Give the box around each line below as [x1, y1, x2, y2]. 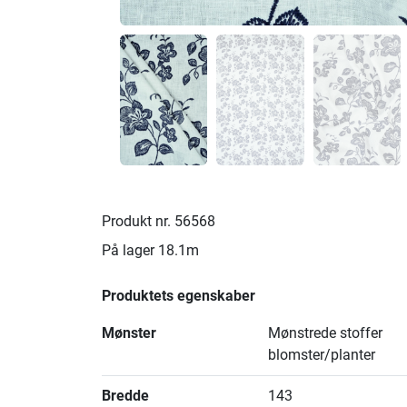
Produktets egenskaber [102, 287, 255, 305]
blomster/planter [268, 346, 376, 364]
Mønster [102, 324, 156, 342]
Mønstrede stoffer [268, 324, 383, 342]
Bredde [102, 387, 149, 405]
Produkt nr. [102, 213, 171, 231]
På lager [102, 242, 154, 260]
